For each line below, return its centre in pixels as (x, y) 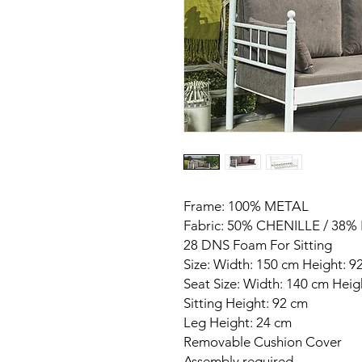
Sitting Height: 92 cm (246, 303)
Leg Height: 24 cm (238, 322)
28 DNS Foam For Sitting (258, 245)
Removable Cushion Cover (263, 342)
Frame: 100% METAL (246, 206)
